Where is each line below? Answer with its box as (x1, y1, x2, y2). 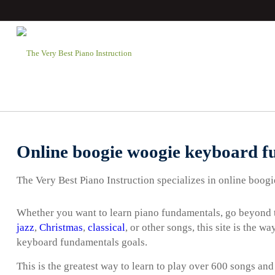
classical (88, 222, 125, 234)
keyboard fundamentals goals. (17, 236, 147, 249)
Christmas (39, 222, 83, 234)
